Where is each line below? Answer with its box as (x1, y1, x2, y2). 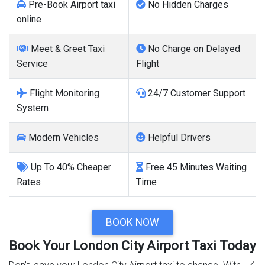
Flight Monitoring (27, 88, 99, 99)
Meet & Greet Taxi (28, 43, 105, 55)
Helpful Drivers (146, 132, 211, 144)
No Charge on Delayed (146, 43, 240, 55)
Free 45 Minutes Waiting (143, 161, 247, 173)
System (17, 102, 49, 114)
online (17, 14, 41, 25)
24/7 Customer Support (146, 88, 245, 99)
